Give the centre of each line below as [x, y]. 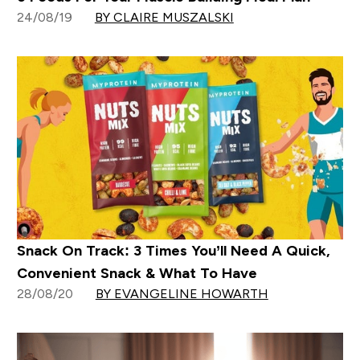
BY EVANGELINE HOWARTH [182, 294]
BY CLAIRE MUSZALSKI [164, 17]
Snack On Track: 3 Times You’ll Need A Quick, [173, 251]
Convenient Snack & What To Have [137, 274]
